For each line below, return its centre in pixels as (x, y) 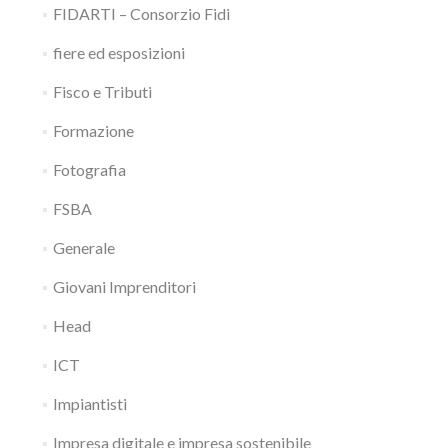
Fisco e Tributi (102, 91)
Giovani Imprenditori (124, 286)
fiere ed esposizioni (118, 52)
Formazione (93, 130)
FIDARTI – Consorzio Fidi (141, 13)
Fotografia (89, 169)
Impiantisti (89, 403)
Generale (83, 247)
